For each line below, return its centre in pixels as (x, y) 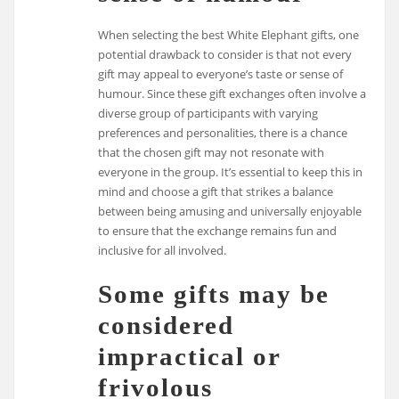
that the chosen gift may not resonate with (212, 153)
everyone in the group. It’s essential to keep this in (231, 172)
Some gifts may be (214, 293)
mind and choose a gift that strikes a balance (216, 192)
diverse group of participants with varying (208, 114)
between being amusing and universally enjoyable (230, 212)
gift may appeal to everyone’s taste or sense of (221, 74)
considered (167, 325)
